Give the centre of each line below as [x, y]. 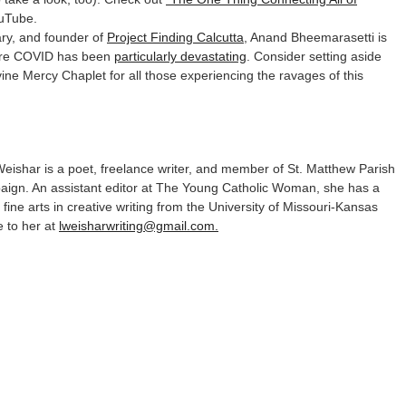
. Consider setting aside [314, 56]
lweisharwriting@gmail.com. [139, 226]
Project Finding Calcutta [175, 37]
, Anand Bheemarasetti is [315, 37]
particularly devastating [180, 56]
